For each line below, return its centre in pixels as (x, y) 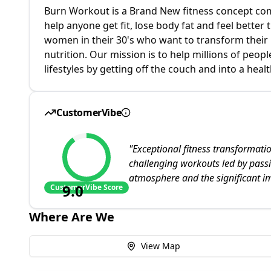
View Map (160, 246)
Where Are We (72, 217)
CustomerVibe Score (87, 187)
